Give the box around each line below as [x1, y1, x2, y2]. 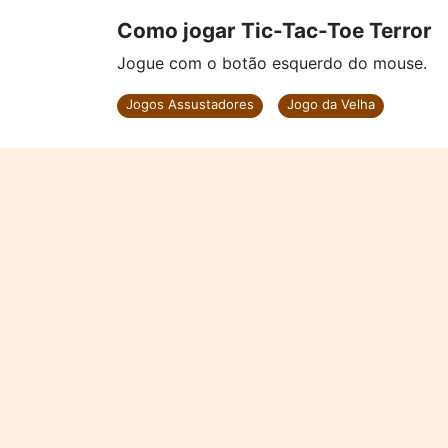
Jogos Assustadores [126, 96, 254, 112]
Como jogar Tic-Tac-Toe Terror [117, 18, 432, 43]
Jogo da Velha [287, 96, 375, 112]
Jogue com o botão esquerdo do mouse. [117, 53, 427, 73]
